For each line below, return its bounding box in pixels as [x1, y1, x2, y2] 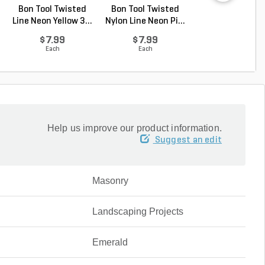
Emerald [92, 237, 128, 247]
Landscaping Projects [92, 206, 183, 216]
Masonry [92, 176, 128, 186]
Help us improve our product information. [47, 123, 222, 133]
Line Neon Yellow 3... [12, 17, 92, 26]
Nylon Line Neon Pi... [105, 17, 185, 26]
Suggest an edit [154, 135, 222, 145]
